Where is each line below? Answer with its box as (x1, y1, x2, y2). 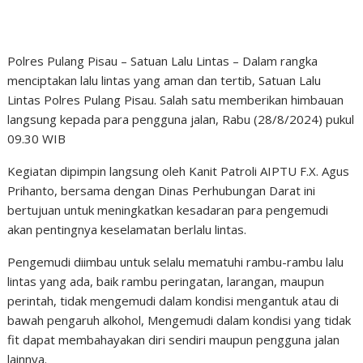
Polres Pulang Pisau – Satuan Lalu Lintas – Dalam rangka (7, 53, 318, 69)
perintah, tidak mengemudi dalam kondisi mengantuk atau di (7, 293, 340, 309)
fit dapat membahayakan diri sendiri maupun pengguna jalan (7, 331, 340, 348)
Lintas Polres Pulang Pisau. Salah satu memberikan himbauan (7, 92, 344, 108)
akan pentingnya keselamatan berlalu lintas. (7, 221, 247, 237)
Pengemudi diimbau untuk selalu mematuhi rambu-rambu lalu (7, 254, 344, 270)
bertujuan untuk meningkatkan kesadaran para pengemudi (7, 202, 329, 218)
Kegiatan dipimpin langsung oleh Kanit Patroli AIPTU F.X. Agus (7, 163, 350, 179)
